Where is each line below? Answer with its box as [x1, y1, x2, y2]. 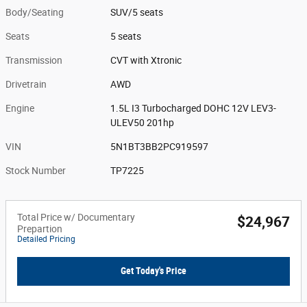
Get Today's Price [121, 265, 186, 277]
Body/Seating [5, 7, 64, 18]
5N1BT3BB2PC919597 [110, 141, 209, 152]
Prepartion [17, 223, 62, 234]
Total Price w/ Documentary [17, 212, 135, 223]
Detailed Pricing [17, 234, 75, 244]
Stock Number [5, 165, 66, 176]
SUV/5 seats [110, 7, 164, 18]
